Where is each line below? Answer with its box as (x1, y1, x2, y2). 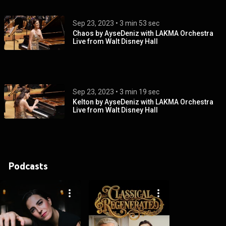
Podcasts (8, 159, 48, 172)
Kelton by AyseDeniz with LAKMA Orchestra (73, 98, 213, 106)
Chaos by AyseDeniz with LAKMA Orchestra (73, 29, 213, 38)
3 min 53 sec (120, 19, 159, 28)
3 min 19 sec (120, 88, 159, 96)
